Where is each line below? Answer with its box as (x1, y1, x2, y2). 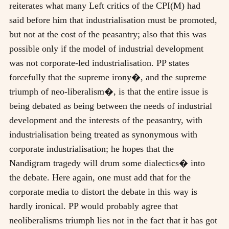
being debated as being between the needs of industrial (9, 100, 212, 111)
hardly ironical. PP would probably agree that (9, 200, 178, 211)
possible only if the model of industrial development (9, 43, 203, 54)
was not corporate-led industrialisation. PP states (9, 57, 189, 68)
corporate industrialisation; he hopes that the (9, 143, 174, 154)
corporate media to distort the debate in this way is (9, 186, 197, 197)
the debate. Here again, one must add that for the (9, 172, 191, 182)
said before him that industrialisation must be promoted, (9, 14, 217, 25)
